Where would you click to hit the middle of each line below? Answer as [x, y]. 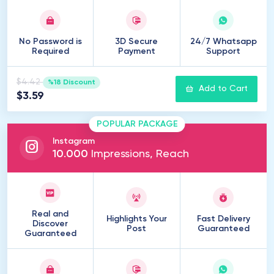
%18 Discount [71, 83]
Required [50, 51]
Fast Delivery [223, 219]
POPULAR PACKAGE [137, 124]
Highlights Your [136, 219]
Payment [136, 51]
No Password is [50, 42]
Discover [50, 224]
